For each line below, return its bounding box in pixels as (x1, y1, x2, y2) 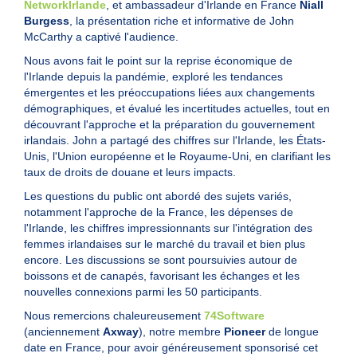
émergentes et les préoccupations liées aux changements (24, 86, 315, 100)
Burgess (24, 14, 69, 28)
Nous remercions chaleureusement (24, 309, 204, 323)
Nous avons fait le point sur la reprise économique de (24, 54, 292, 68)
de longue (265, 325, 319, 339)
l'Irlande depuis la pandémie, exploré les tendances (24, 70, 283, 84)
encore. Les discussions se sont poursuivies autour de (24, 253, 297, 267)
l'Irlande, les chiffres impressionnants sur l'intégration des (24, 222, 312, 235)
